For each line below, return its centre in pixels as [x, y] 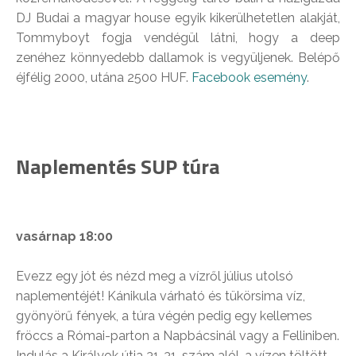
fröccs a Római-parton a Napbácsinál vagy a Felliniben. [178, 336]
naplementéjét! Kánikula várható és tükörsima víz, [161, 296]
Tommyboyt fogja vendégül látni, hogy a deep [178, 38]
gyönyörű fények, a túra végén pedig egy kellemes [164, 316]
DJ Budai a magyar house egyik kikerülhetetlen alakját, [178, 18]
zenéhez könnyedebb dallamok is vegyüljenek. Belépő [178, 58]
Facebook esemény [249, 78]
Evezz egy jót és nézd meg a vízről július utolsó [155, 277]
